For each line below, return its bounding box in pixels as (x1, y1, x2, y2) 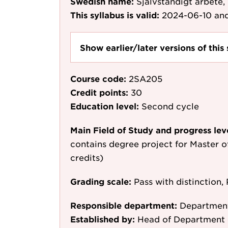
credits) (70, 152, 103, 163)
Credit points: (70, 87, 128, 98)
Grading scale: (70, 176, 131, 187)
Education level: (70, 101, 139, 111)
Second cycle (141, 101, 199, 111)
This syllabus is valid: (70, 10, 159, 20)
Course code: (70, 73, 126, 84)
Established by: (70, 214, 135, 224)
